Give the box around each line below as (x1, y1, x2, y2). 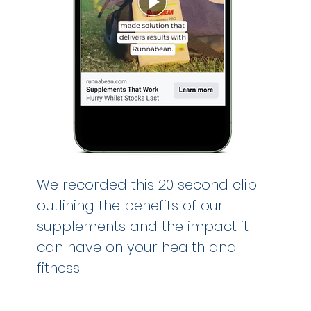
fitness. (37, 258, 83, 278)
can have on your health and (37, 237, 237, 257)
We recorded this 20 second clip (37, 175, 258, 194)
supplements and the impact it (37, 217, 249, 236)
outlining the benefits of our (37, 196, 224, 215)
